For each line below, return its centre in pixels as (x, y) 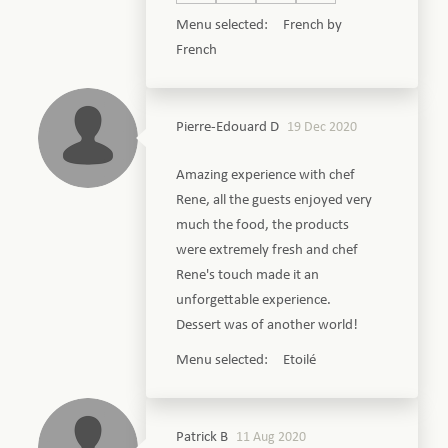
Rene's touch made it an (248, 275)
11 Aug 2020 (271, 437)
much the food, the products (263, 225)
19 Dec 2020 (322, 127)
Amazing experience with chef (266, 175)
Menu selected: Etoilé (246, 360)
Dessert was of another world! (267, 325)
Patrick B (202, 437)
